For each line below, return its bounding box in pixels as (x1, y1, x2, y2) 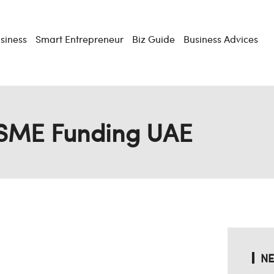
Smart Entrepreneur (35, 32, 124, 46)
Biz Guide (131, 32, 175, 46)
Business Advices (183, 32, 258, 46)
